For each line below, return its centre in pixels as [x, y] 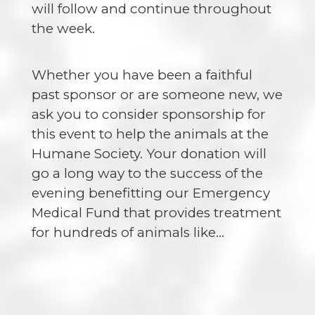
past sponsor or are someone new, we [157, 95]
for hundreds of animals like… [128, 233]
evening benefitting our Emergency [150, 193]
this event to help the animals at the [150, 134]
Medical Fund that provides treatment [156, 213]
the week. [63, 29]
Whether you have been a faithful [142, 75]
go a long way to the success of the [147, 174]
